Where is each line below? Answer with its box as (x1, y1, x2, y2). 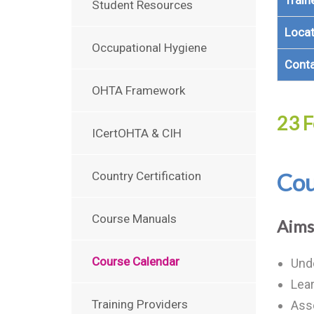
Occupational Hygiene (92, 41, 207, 55)
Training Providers (92, 297, 188, 311)
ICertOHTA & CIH (92, 126, 182, 140)
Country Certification (92, 169, 201, 183)
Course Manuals (92, 212, 177, 226)
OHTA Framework (92, 83, 186, 97)
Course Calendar (92, 254, 179, 268)
